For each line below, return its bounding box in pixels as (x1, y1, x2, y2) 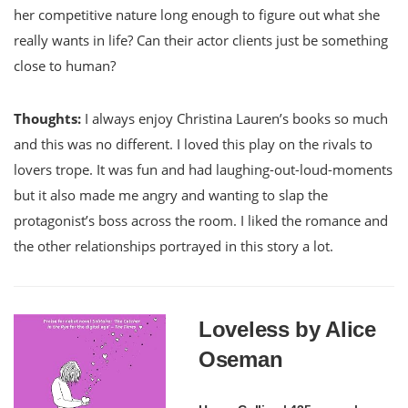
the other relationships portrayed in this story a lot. (14, 236, 333, 255)
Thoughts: (14, 108, 81, 127)
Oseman (199, 346, 283, 372)
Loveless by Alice (199, 316, 376, 342)
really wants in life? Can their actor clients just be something (14, 30, 388, 49)
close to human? (14, 56, 116, 75)
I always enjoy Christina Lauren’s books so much (81, 108, 388, 127)
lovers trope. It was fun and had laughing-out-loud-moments (14, 159, 393, 178)
